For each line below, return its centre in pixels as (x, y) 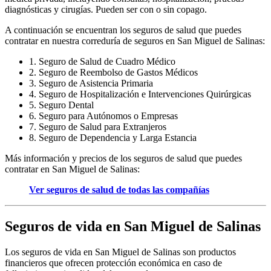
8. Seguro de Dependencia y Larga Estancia (113, 137)
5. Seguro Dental (61, 105)
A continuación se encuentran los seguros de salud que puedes (123, 30)
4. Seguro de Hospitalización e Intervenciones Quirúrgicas (140, 94)
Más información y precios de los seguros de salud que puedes (123, 158)
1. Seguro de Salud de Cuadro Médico (102, 61)
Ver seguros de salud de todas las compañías (119, 189)
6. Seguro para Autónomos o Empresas (103, 116)
